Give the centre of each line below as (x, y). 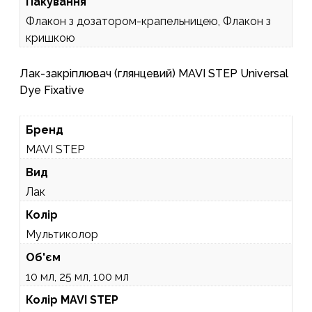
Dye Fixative (52, 90)
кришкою (50, 38)
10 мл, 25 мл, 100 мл (77, 276)
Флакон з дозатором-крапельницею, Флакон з (148, 21)
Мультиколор (62, 234)
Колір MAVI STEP (72, 299)
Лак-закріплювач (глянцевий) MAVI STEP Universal (154, 73)
